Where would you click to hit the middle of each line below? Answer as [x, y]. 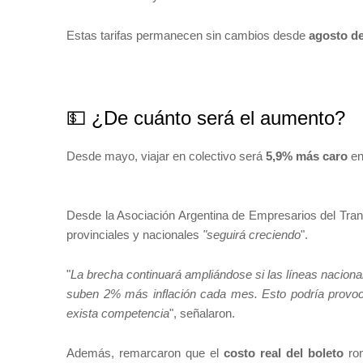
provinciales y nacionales [135, 235]
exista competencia [118, 313]
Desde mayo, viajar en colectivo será [166, 156]
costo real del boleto [283, 353]
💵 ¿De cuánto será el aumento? [206, 118]
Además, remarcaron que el [145, 353]
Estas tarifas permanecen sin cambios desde [188, 35]
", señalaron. [202, 313]
